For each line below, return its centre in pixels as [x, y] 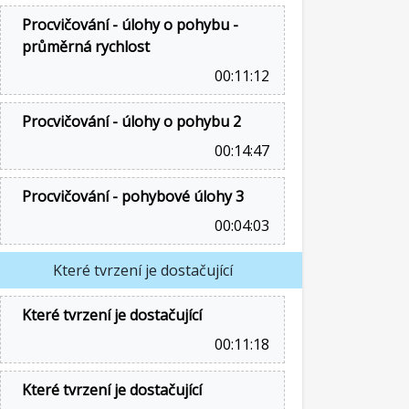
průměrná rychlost [86, 47]
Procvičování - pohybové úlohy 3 [133, 196]
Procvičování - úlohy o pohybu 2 [131, 121]
